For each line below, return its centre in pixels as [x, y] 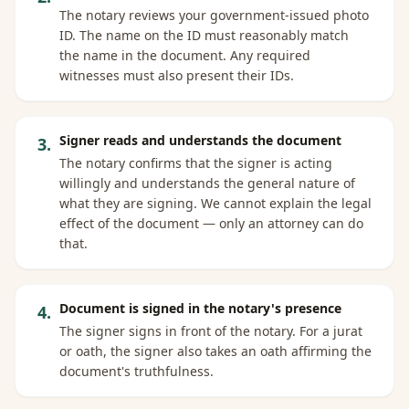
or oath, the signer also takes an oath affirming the [215, 351]
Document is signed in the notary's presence [200, 308]
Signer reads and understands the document [200, 140]
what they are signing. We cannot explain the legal [215, 203]
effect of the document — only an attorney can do [211, 223]
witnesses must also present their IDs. [177, 75]
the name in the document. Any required [185, 55]
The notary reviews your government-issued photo [214, 15]
